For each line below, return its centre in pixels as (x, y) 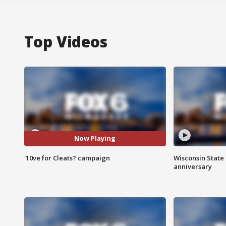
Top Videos (66, 41)
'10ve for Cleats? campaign (67, 158)
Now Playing (95, 138)
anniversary (192, 166)
